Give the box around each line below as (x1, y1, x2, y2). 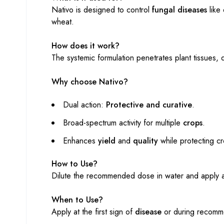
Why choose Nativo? (51, 76, 128, 88)
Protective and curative (106, 99, 192, 111)
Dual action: (63, 99, 106, 111)
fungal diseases (152, 4, 207, 16)
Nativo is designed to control (51, 4, 152, 16)
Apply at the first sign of (51, 206, 135, 218)
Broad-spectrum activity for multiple (63, 117, 183, 129)
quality (133, 135, 158, 147)
